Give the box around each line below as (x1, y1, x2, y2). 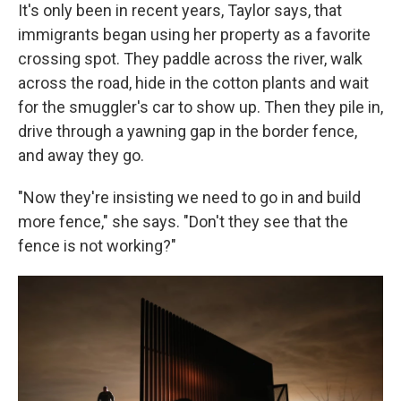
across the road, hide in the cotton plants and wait (18, 73, 369, 92)
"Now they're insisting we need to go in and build (18, 188, 361, 207)
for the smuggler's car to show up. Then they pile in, (18, 98, 383, 116)
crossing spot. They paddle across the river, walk (18, 49, 363, 68)
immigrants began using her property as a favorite (18, 25, 371, 44)
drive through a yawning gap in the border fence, (18, 122, 357, 141)
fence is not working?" (18, 236, 176, 255)
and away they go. (18, 146, 144, 165)
